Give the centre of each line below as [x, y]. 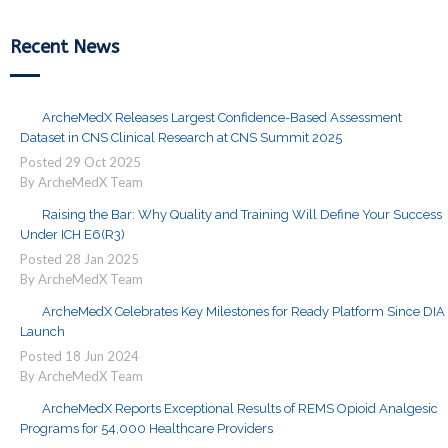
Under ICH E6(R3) [72, 234]
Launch [42, 331]
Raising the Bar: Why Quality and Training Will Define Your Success [242, 214]
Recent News [64, 47]
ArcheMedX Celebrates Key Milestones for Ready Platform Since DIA [243, 311]
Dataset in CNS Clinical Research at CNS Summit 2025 [181, 137]
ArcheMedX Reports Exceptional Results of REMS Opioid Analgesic [240, 408]
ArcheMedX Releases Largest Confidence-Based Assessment [222, 117]
